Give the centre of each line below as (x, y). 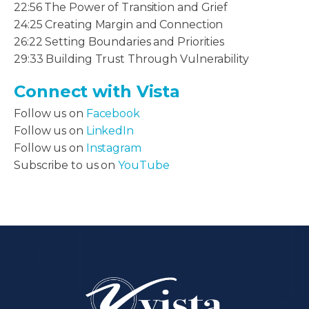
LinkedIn (110, 131)
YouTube (144, 166)
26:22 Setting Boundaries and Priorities (119, 42)
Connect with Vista (97, 92)
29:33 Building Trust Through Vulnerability (131, 59)
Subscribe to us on (66, 166)
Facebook (113, 114)
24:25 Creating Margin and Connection (119, 25)
